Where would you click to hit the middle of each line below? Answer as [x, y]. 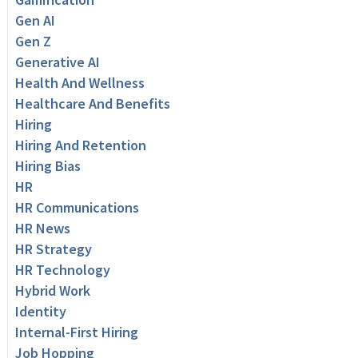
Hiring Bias [48, 166]
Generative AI [57, 62]
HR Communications [77, 208]
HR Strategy [53, 249]
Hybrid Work [52, 291]
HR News [42, 229]
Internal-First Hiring [76, 332]
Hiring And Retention [80, 145]
